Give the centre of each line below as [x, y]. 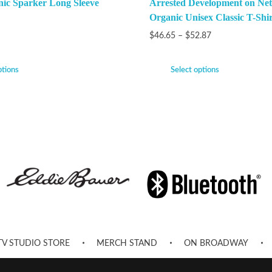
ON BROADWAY [216, 244]
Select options [195, 70]
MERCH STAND [127, 244]
